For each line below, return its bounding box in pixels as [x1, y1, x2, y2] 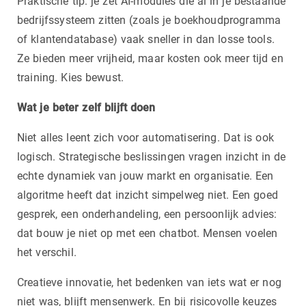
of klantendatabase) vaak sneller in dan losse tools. [17, 32, 275, 46]
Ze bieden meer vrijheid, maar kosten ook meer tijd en [17, 51, 283, 65]
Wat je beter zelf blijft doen [17, 100, 156, 114]
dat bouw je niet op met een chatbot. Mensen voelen [17, 226, 278, 240]
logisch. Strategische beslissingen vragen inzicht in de [17, 150, 286, 163]
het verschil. [17, 245, 76, 259]
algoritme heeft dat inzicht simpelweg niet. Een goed [17, 188, 278, 201]
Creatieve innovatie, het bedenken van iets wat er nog [17, 275, 281, 289]
